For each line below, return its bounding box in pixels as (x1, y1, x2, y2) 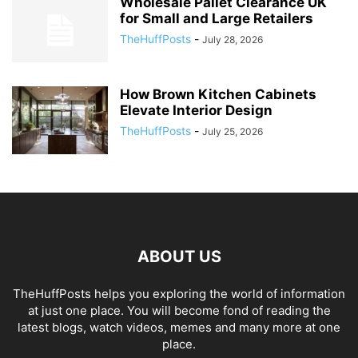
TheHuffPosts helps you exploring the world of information (13, 286, 345, 301)
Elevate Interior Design (120, 102, 272, 118)
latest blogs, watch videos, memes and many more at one (18, 320, 340, 335)
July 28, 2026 (202, 34, 263, 46)
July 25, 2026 (202, 125, 263, 137)
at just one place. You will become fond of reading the (27, 303, 331, 318)
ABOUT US (137, 247, 221, 266)
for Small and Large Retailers (120, 10, 313, 26)
